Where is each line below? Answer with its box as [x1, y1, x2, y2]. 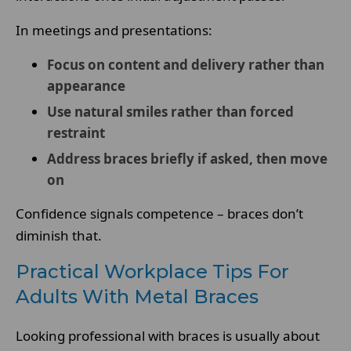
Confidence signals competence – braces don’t [16, 204, 303, 223]
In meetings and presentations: [16, 21, 212, 39]
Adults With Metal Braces [16, 285, 259, 308]
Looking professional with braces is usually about [16, 327, 320, 345]
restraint [47, 124, 105, 142]
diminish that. [16, 226, 102, 244]
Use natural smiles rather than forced [47, 103, 294, 121]
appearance [47, 77, 125, 95]
